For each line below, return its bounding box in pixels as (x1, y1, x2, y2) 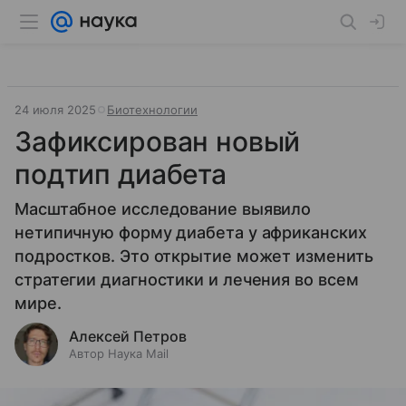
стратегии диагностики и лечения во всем (14, 270, 359, 289)
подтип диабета (14, 158, 227, 190)
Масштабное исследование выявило (14, 199, 312, 218)
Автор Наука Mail (69, 346, 169, 361)
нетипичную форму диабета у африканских (14, 223, 367, 242)
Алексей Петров (69, 327, 187, 345)
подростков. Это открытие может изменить (14, 246, 373, 266)
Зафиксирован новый (14, 125, 301, 158)
